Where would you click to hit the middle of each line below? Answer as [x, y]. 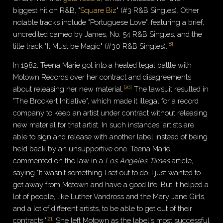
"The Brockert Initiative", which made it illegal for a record [106, 101]
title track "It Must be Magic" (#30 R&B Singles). [90, 46]
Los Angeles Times [138, 161]
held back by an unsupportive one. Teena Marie [92, 149]
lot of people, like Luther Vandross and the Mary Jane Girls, [110, 197]
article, [182, 161]
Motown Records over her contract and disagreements [102, 77]
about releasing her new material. [68, 89]
